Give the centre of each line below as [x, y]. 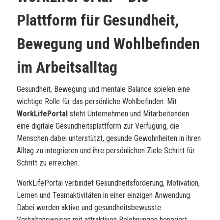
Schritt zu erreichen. [48, 163]
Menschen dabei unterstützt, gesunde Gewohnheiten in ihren [109, 138]
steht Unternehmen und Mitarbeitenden [128, 114]
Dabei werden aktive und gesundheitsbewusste [89, 207]
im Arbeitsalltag [67, 67]
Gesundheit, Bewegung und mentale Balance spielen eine [103, 89]
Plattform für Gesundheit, [98, 20]
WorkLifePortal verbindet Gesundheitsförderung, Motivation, [108, 183]
